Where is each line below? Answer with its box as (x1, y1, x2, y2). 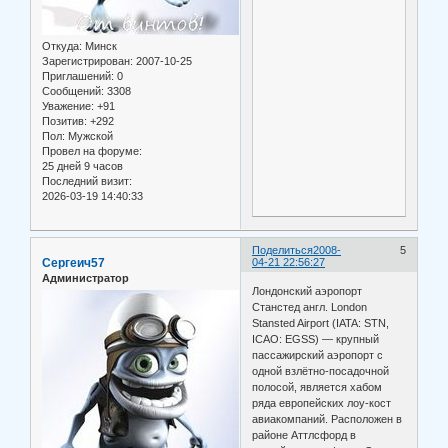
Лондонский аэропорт (252, 285, 363, 298)
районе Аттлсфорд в (252, 429, 357, 442)
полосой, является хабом (252, 381, 383, 394)
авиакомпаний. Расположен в (252, 413, 403, 426)
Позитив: (42, 114, 87, 127)
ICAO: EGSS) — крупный (252, 333, 380, 346)
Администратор (42, 271, 129, 284)
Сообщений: (42, 84, 104, 97)
